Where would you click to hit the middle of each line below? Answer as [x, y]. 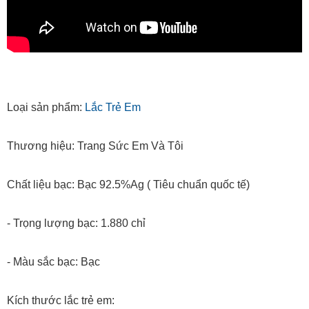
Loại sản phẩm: [46, 108]
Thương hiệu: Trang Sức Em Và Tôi [95, 146]
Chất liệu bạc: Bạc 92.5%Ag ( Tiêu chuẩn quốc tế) [128, 185]
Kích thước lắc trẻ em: [61, 301]
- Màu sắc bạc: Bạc [53, 262]
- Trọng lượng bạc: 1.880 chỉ [76, 223]
